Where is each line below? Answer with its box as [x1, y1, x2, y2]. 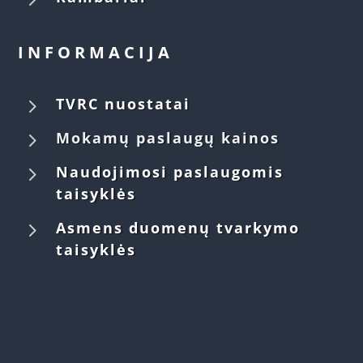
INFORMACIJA [18, 41, 174, 64]
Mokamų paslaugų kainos [56, 128, 280, 148]
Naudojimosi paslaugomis [56, 162, 284, 182]
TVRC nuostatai [56, 94, 191, 114]
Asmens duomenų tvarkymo [56, 218, 301, 238]
